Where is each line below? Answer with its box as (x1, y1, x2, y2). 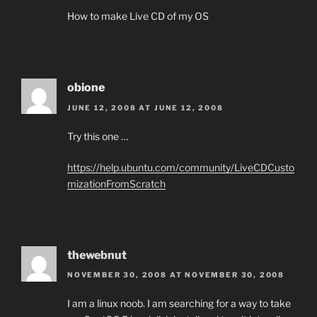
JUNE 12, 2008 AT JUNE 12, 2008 (67, 103, 224, 112)
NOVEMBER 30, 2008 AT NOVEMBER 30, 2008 (67, 270, 285, 279)
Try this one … (67, 129, 128, 142)
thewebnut (67, 248, 127, 262)
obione (67, 81, 105, 95)
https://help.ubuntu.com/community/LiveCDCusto (67, 161, 294, 173)
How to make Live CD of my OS (67, 10, 209, 23)
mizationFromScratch (67, 177, 166, 190)
